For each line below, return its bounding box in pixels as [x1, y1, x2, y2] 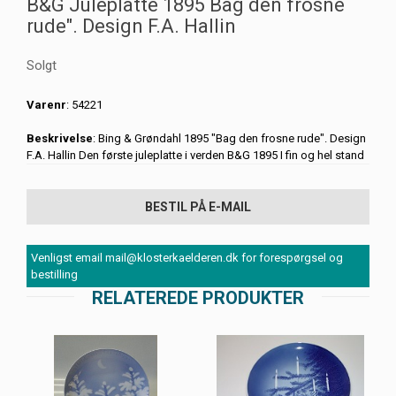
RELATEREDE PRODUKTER [92, 287, 304, 309]
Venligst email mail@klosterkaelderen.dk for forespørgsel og [31, 251, 343, 265]
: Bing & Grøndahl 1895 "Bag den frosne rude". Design [93, 132, 366, 146]
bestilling [31, 268, 78, 282]
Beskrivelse [27, 132, 93, 146]
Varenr [27, 98, 66, 112]
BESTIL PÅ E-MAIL [145, 200, 251, 215]
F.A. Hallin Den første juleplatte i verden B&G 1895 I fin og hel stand [27, 148, 364, 163]
